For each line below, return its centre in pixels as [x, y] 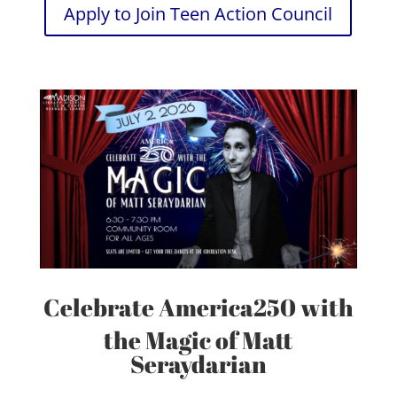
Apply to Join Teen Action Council [198, 14]
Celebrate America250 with [198, 307]
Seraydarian [198, 363]
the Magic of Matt [198, 339]
